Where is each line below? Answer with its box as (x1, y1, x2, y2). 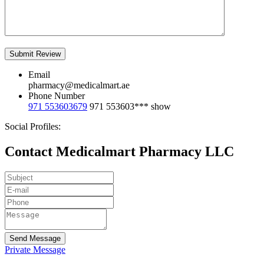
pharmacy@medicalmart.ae (28, 80, 130, 91)
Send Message (9, 234, 61, 243)
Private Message (5, 245, 65, 255)
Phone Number (28, 91, 85, 101)
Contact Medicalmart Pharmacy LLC (5, 144, 234, 160)
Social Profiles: (5, 121, 61, 132)
